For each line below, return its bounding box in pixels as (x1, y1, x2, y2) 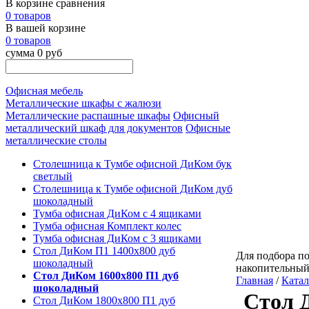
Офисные (186, 122, 230, 134)
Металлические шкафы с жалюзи (6, 97, 161, 109)
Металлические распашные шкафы (6, 110, 170, 121)
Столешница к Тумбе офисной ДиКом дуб (33, 183, 232, 195)
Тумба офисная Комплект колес (33, 220, 181, 232)
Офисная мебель (6, 85, 83, 97)
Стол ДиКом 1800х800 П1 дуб (33, 295, 175, 306)
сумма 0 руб (6, 47, 62, 59)
